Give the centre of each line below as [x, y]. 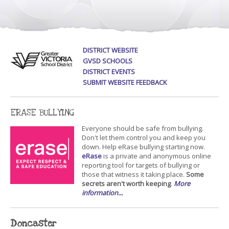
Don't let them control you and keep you [144, 138]
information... [102, 193]
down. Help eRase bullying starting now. [143, 147]
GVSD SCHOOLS [108, 61]
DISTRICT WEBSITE [111, 50]
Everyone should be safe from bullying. [143, 128]
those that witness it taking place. [134, 174]
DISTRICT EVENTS [109, 72]
